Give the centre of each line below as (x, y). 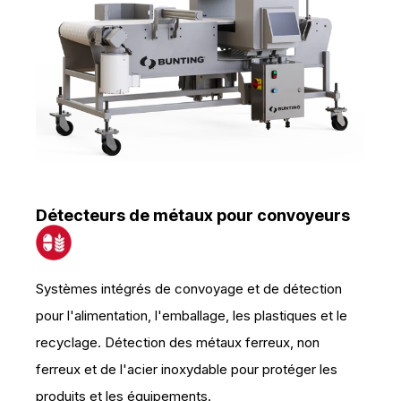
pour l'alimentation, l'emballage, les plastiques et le (192, 316)
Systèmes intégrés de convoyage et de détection (189, 289)
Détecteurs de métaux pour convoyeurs (193, 215)
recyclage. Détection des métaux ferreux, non (178, 342)
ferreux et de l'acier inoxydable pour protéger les (187, 369)
